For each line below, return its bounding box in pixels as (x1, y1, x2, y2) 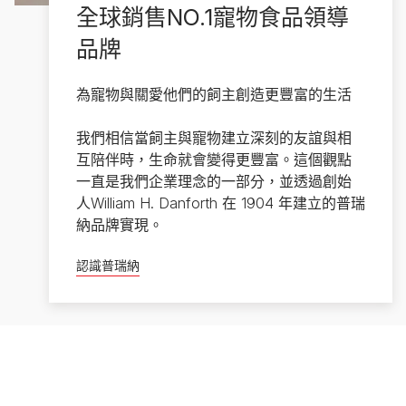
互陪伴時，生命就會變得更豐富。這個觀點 (75, 150, 352, 169)
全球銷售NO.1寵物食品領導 (75, 4, 349, 32)
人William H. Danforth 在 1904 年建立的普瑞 (75, 194, 365, 213)
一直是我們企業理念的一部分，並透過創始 (75, 172, 352, 191)
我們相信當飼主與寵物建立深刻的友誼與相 (75, 129, 352, 148)
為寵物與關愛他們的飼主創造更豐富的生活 (75, 85, 352, 104)
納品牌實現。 (75, 216, 163, 235)
